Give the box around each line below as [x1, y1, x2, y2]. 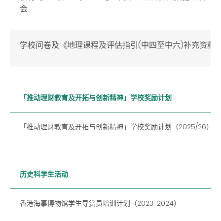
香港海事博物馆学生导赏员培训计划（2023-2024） [20, 198, 181, 208]
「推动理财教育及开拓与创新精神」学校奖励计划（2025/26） [20, 121, 213, 132]
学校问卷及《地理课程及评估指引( [20, 39, 141, 51]
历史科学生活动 [20, 169, 68, 179]
